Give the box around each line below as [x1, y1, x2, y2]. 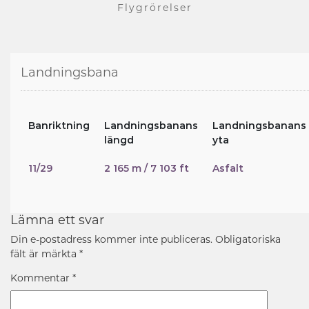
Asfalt [212, 161, 243, 175]
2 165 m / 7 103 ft [103, 161, 189, 175]
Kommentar [10, 271, 72, 284]
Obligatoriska [215, 232, 281, 246]
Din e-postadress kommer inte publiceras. [10, 232, 212, 246]
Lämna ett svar [10, 212, 104, 228]
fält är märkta [10, 247, 79, 260]
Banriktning [28, 119, 90, 132]
